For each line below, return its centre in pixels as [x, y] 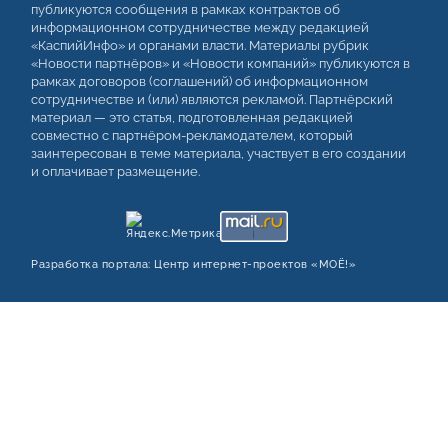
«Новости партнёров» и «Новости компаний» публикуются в [220, 64]
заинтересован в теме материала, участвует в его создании [218, 154]
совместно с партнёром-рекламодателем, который [192, 136]
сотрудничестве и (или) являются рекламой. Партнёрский [212, 100]
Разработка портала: [92, 265]
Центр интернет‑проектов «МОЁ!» [255, 265]
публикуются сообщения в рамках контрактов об [185, 10]
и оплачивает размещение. [115, 172]
